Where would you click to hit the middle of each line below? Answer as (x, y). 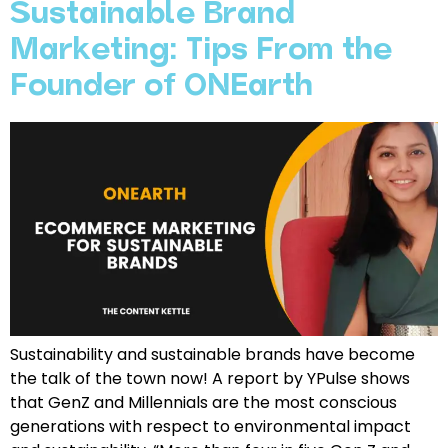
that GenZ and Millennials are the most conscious (203, 402)
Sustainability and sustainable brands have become (212, 354)
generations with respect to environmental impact (210, 426)
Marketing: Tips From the (201, 51)
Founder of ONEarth (161, 87)
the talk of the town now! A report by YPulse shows (210, 378)
